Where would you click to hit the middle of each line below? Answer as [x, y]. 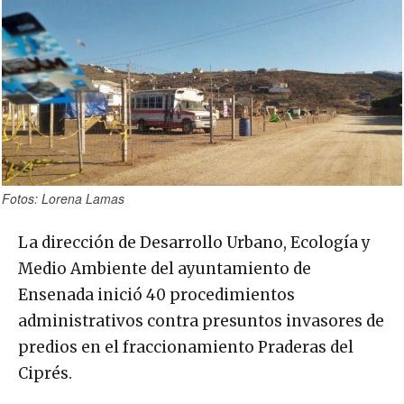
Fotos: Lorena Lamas [63, 198]
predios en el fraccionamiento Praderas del [186, 347]
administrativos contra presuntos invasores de [201, 321]
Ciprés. [45, 373]
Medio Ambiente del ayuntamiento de [165, 268]
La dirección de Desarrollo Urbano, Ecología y [194, 242]
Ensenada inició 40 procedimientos [156, 294]
